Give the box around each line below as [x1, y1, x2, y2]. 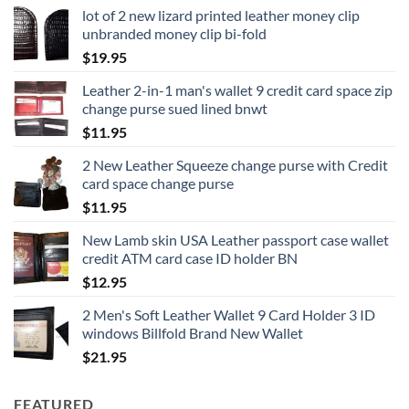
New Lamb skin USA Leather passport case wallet [82, 230, 389, 248]
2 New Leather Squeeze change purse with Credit [82, 155, 388, 173]
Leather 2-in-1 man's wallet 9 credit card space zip [82, 80, 393, 99]
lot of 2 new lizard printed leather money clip [82, 5, 360, 24]
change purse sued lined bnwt [82, 99, 267, 117]
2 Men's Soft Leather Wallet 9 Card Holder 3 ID [82, 305, 375, 323]
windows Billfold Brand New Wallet [82, 323, 303, 341]
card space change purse [82, 173, 234, 192]
